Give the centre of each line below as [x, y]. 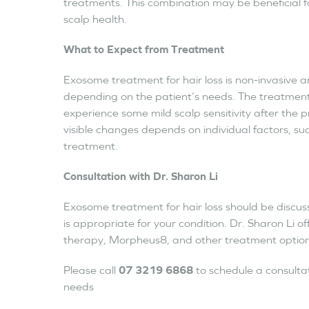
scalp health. [95, 19]
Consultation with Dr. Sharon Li [141, 176]
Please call [91, 270]
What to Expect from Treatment [144, 49]
